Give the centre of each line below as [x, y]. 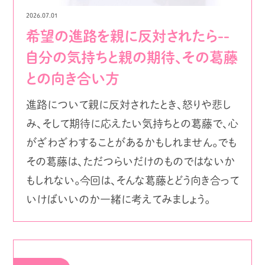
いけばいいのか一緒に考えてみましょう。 [118, 200]
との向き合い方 [72, 79]
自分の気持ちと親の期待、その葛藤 [132, 58]
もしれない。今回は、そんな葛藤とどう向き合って [132, 181]
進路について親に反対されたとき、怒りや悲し [128, 105]
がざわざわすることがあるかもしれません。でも [131, 143]
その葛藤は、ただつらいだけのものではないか [130, 162]
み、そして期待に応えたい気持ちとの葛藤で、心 [132, 124]
